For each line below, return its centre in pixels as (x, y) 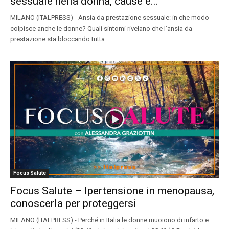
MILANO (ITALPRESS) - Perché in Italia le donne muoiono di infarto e (109, 220)
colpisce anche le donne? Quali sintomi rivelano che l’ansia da (101, 28)
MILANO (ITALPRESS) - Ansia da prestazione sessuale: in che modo (110, 17)
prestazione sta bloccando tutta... (60, 39)
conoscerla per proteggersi (73, 204)
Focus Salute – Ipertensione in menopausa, (112, 191)
